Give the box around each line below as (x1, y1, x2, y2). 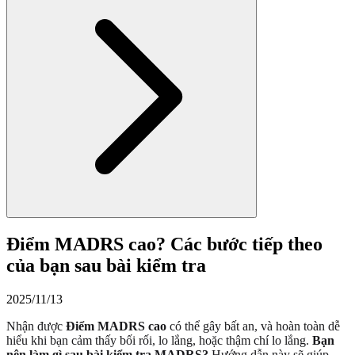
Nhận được (6, 319, 66, 333)
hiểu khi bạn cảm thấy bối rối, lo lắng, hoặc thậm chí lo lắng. (6, 333, 312, 347)
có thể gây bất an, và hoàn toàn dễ (166, 319, 340, 333)
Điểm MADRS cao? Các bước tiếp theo (6, 233, 323, 254)
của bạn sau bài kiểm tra (6, 254, 206, 276)
